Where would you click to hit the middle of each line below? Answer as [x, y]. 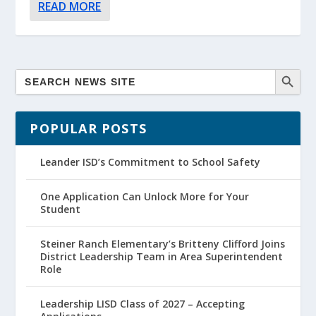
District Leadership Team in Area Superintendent [162, 257]
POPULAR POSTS [89, 129]
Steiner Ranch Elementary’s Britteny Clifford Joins [163, 244]
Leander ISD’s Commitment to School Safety [151, 162]
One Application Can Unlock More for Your [145, 197]
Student [61, 209]
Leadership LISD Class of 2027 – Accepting [143, 304]
